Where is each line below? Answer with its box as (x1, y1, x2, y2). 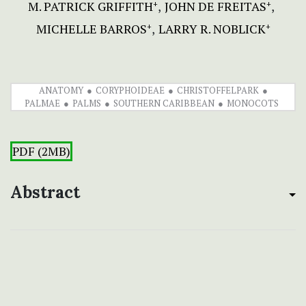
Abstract (10, 182, 80, 204)
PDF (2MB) (12, 143, 70, 160)
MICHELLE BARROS (36, 20, 147, 38)
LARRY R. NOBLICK (158, 20, 266, 38)
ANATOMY (38, 84, 83, 97)
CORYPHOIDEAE (95, 84, 165, 97)
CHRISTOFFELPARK (176, 84, 259, 97)
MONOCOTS (226, 97, 279, 110)
